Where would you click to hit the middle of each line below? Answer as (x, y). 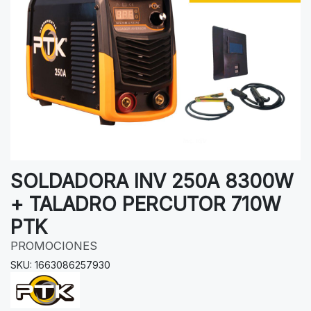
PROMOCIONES (54, 245)
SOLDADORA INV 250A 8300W (152, 181)
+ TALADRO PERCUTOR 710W (146, 204)
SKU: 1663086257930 (60, 264)
